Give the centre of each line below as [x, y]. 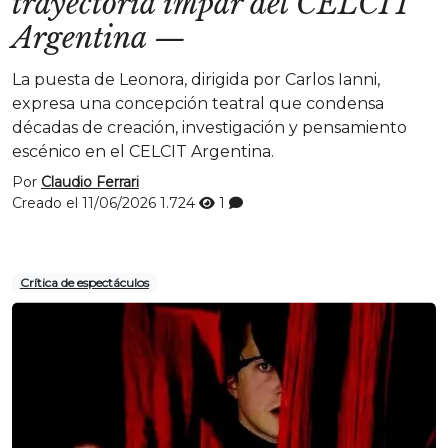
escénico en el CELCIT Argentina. [143, 151]
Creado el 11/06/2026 [86, 203]
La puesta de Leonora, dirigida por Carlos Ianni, [196, 79]
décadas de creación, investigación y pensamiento [209, 127]
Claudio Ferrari [90, 182]
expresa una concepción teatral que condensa [198, 103]
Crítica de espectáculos [84, 282]
